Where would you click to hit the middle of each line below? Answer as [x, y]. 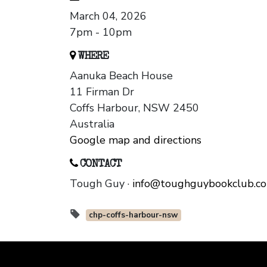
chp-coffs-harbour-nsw [133, 215]
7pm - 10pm [101, 32]
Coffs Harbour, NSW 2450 [134, 108]
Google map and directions [136, 140]
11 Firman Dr [102, 92]
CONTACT [100, 165]
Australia [92, 124]
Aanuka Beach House [121, 76]
